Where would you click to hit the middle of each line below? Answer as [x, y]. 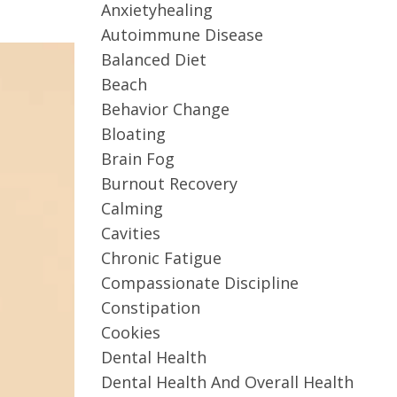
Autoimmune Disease [182, 35]
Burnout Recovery [169, 183]
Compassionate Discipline [199, 283]
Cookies [130, 332]
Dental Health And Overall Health [227, 382]
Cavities [130, 233]
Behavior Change [165, 109]
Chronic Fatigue [161, 258]
